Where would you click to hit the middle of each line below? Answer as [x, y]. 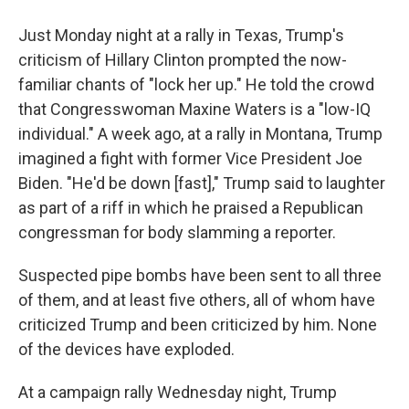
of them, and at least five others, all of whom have [197, 300]
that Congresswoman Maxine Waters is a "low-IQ [194, 109]
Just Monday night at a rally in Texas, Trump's [181, 35]
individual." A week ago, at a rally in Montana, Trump [200, 134]
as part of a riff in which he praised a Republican [191, 208]
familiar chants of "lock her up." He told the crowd [196, 84]
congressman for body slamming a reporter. [177, 232]
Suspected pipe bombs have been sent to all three [200, 275]
